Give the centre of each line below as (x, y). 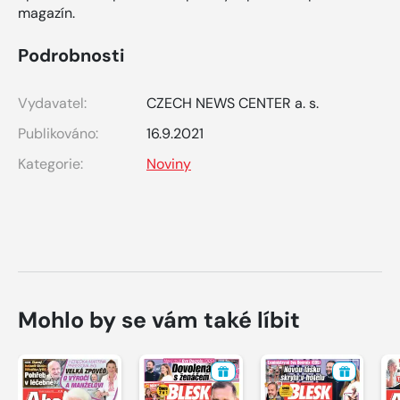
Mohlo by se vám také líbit (159, 320)
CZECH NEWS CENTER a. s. (233, 103)
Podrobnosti (71, 55)
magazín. (46, 12)
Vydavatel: (52, 103)
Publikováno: (58, 133)
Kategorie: (50, 163)
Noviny (169, 163)
